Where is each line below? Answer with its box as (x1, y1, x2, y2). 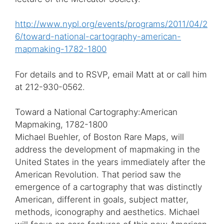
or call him (166, 69, 207, 79)
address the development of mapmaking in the (15, 144, 200, 155)
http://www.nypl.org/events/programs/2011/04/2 (15, 19, 207, 29)
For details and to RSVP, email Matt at (15, 69, 166, 79)
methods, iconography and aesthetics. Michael (15, 207, 199, 217)
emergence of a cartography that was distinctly (15, 182, 202, 192)
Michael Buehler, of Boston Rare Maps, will (15, 132, 184, 142)
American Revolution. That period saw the (15, 169, 181, 180)
